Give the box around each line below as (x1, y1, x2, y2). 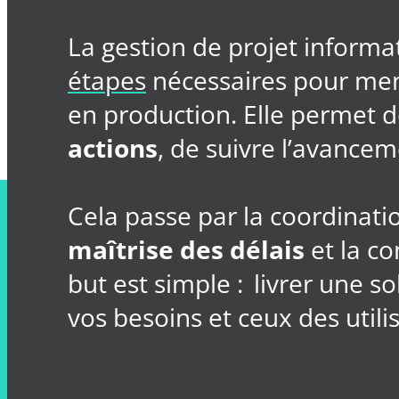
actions (68, 130, 158, 165)
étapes (68, 62, 146, 97)
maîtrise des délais (68, 232, 305, 266)
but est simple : (68, 265, 249, 300)
